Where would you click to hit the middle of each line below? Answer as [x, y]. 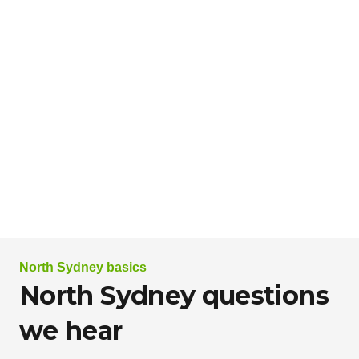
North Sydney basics [83, 267]
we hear [71, 330]
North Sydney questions [174, 295]
